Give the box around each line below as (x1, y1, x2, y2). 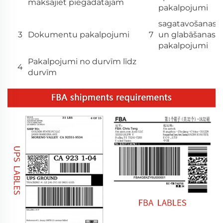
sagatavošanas (158, 19, 217, 29)
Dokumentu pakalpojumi (28, 30, 129, 40)
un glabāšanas (158, 30, 216, 40)
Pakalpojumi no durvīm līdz (28, 57, 136, 67)
